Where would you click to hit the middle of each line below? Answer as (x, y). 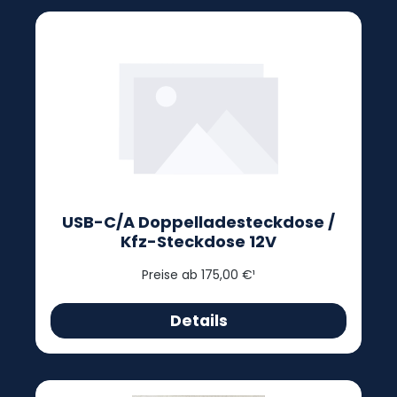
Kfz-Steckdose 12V (198, 241)
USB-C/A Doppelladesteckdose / (198, 222)
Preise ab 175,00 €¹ (198, 275)
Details (198, 321)
